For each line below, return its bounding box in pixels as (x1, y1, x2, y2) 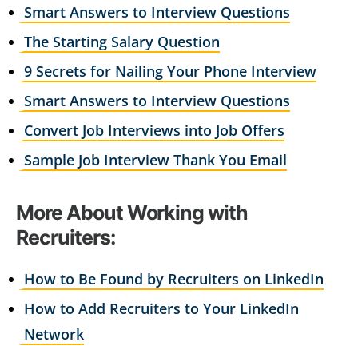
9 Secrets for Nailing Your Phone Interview (24, 61, 316, 81)
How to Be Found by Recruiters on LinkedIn (24, 268, 324, 288)
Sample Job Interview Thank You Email (24, 149, 287, 169)
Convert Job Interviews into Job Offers (24, 120, 284, 140)
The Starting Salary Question (24, 31, 220, 51)
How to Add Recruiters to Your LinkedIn (24, 298, 299, 318)
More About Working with (16, 200, 249, 225)
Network (24, 324, 84, 344)
